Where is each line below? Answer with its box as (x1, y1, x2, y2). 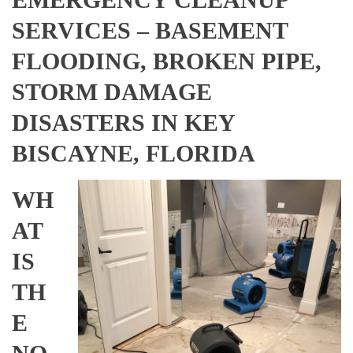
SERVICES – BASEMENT (12, 17, 288, 43)
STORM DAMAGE (12, 78, 212, 105)
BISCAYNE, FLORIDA (12, 139, 255, 166)
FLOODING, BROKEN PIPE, (12, 47, 321, 74)
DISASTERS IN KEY (12, 109, 235, 136)
